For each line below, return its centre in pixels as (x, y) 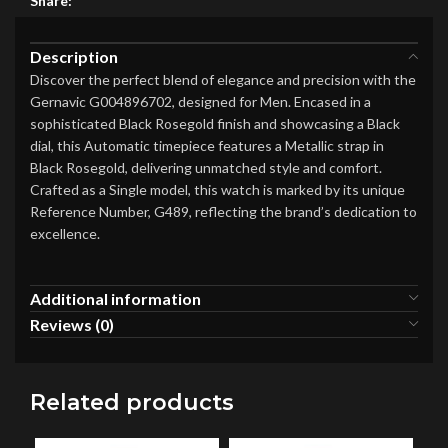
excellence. (65, 233)
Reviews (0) (72, 324)
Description (74, 56)
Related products (132, 402)
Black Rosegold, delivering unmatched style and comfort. (206, 167)
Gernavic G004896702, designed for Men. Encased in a (200, 101)
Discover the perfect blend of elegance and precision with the (223, 79)
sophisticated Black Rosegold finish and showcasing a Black (215, 123)
